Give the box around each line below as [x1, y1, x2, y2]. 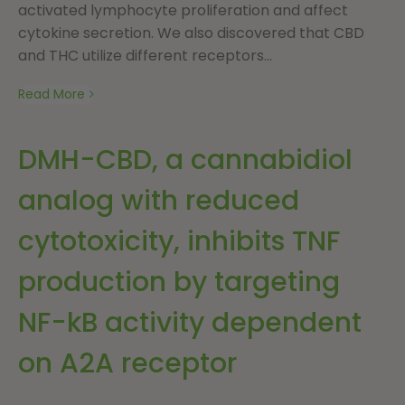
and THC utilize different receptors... [18, 44, 272, 66]
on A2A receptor [18, 344, 237, 382]
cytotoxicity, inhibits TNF [18, 221, 340, 260]
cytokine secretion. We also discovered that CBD [18, 22, 364, 43]
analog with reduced [18, 181, 299, 220]
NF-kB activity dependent [18, 303, 362, 342]
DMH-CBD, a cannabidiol [18, 140, 353, 179]
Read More [18, 84, 85, 103]
